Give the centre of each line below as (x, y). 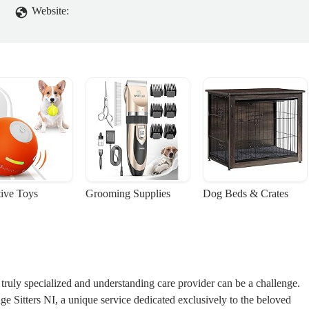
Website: (50, 11)
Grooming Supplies (128, 194)
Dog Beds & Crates (246, 194)
